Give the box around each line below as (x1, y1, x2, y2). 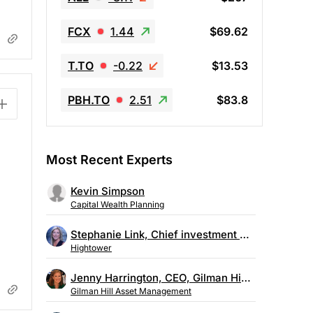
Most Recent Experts (46, 152, 173, 167)
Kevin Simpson (71, 184, 145, 198)
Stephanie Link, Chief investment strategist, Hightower (240, 228, 249, 242)
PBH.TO (68, 92, 110, 107)
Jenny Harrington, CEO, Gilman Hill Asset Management (241, 271, 251, 285)
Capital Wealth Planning (71, 199, 164, 210)
